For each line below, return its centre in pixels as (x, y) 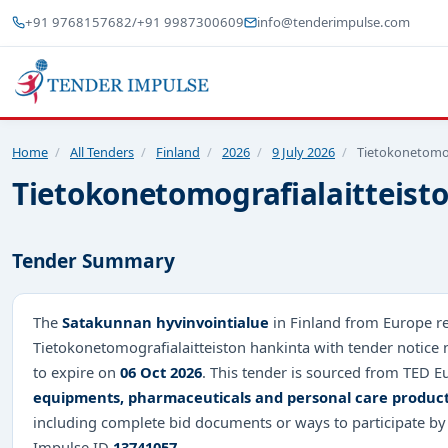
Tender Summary (93, 261)
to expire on (76, 371)
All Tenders (102, 151)
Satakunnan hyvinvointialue (165, 321)
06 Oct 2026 (161, 371)
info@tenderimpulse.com (334, 22)
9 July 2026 (303, 151)
